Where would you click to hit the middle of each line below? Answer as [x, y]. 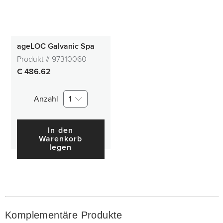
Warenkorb [60, 139]
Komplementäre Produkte [64, 215]
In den [60, 130]
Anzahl [46, 99]
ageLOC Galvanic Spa [56, 46]
